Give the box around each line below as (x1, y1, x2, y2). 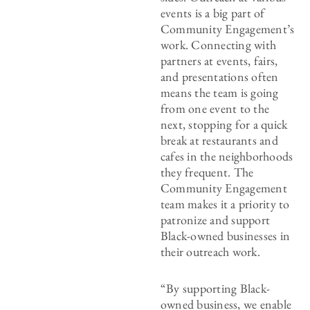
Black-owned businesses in (160, 228, 291, 244)
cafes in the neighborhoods (160, 148, 293, 164)
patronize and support (160, 212, 271, 228)
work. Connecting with (160, 37, 277, 53)
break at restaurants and (160, 132, 278, 148)
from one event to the (160, 100, 270, 116)
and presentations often (160, 69, 279, 84)
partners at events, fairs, (160, 53, 278, 69)
